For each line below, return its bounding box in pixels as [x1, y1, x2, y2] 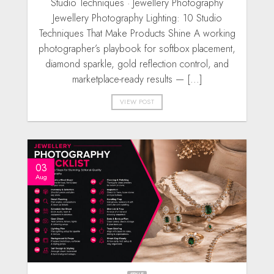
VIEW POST [120, 97, 154, 106]
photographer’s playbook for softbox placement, [39, 41, 235, 56]
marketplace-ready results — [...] [72, 72, 202, 86]
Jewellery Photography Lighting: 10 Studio [52, 10, 222, 25]
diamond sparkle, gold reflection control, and [45, 56, 229, 71]
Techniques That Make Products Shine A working [39, 26, 235, 40]
